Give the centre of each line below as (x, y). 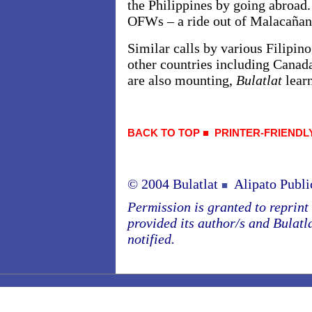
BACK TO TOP (164, 133)
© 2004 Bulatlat (174, 184)
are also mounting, (182, 80)
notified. (151, 239)
